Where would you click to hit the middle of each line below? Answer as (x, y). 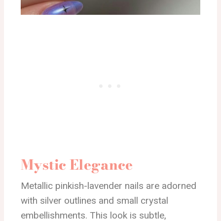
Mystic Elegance (77, 165)
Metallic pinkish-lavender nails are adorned (109, 186)
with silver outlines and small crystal (94, 201)
